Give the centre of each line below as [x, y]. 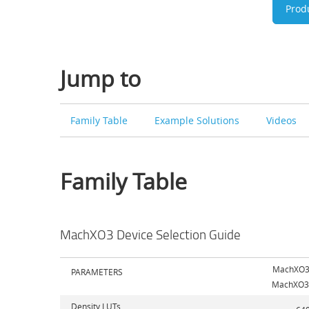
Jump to [100, 78]
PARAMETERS [97, 271]
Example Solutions [198, 120]
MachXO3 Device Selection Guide [150, 234]
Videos [282, 120]
